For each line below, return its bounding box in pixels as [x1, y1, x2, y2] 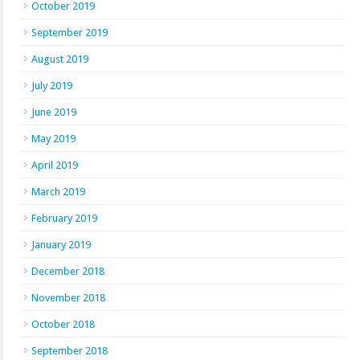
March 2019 [31, 186, 85, 198]
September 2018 [31, 345, 108, 357]
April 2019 [31, 159, 78, 171]
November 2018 [31, 292, 105, 304]
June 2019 [31, 106, 76, 118]
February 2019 [31, 212, 97, 224]
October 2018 [31, 318, 95, 330]
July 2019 [31, 80, 72, 92]
